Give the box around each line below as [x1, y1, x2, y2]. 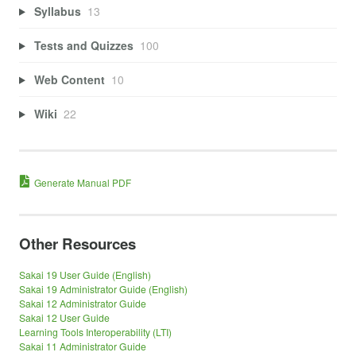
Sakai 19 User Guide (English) [19, 267, 151, 281]
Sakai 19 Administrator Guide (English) [19, 281, 188, 296]
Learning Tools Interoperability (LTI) [19, 324, 172, 339]
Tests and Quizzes [33, 37, 133, 53]
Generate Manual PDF [34, 176, 131, 190]
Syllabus [33, 2, 81, 19]
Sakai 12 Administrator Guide [19, 296, 146, 310]
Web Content [33, 71, 105, 87]
